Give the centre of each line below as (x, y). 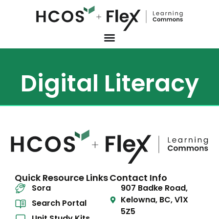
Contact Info (138, 178)
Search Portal (59, 203)
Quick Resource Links (62, 178)
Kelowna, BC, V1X (154, 200)
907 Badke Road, (154, 188)
